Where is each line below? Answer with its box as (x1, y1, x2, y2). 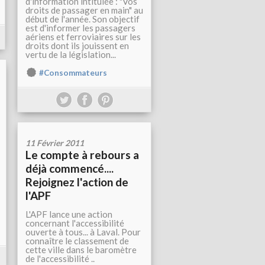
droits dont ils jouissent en (25, 40, 129, 51)
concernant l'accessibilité (25, 218, 124, 229)
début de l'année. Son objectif (25, 14, 140, 25)
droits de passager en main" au (25, 5, 143, 16)
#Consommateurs (39, 68, 107, 78)
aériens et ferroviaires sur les (25, 31, 141, 43)
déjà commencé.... (25, 161, 114, 176)
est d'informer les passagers (25, 22, 135, 34)
